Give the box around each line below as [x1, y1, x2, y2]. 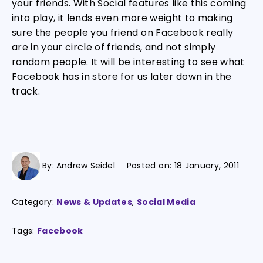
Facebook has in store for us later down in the [12, 70, 232, 83]
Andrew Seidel [56, 159, 115, 171]
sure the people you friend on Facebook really [12, 26, 234, 39]
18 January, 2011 [174, 159, 239, 171]
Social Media [136, 196, 195, 208]
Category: [12, 196, 57, 208]
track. [12, 85, 41, 98]
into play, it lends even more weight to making [12, 11, 233, 25]
